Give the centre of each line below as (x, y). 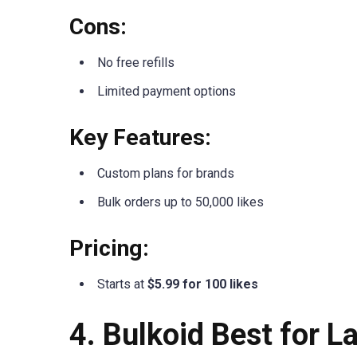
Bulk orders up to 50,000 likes (180, 202)
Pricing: (109, 249)
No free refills (136, 62)
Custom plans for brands (166, 173)
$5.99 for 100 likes (203, 284)
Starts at (122, 284)
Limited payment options (167, 91)
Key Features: (140, 137)
